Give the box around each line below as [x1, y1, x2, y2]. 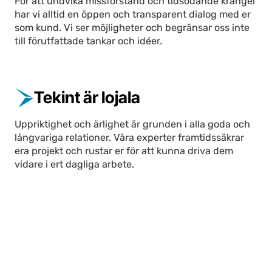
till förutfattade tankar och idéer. [15, 35, 163, 47]
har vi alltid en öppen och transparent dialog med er [15, 8, 251, 21]
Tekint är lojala [34, 87, 141, 107]
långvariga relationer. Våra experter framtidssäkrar [15, 131, 245, 143]
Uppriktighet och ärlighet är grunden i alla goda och [15, 118, 251, 130]
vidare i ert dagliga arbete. [15, 158, 135, 170]
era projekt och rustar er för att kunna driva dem [15, 144, 234, 157]
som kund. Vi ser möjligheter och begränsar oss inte [15, 22, 250, 34]
